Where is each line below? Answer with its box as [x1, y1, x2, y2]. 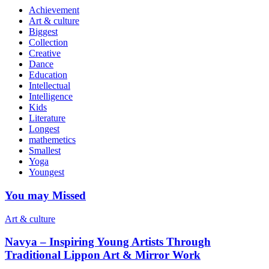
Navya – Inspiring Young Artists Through [5, 235, 211, 249]
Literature [29, 113, 65, 124]
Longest [29, 124, 59, 134]
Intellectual [29, 80, 70, 91]
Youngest [29, 167, 64, 178]
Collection [29, 37, 68, 48]
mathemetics [29, 134, 76, 145]
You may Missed [5, 189, 86, 202]
